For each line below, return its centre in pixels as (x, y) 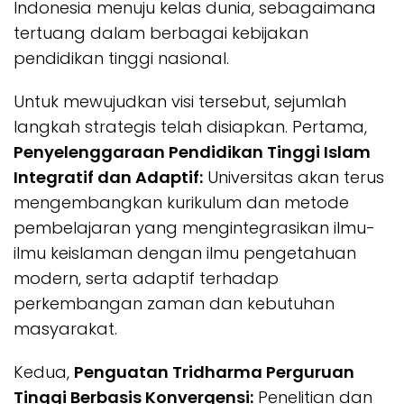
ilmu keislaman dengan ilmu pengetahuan (185, 252)
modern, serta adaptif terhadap (146, 278)
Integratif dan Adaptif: (108, 177)
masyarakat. (65, 328)
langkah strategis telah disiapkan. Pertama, (190, 126)
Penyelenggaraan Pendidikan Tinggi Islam (192, 151)
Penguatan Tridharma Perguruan (214, 372)
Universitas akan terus (294, 177)
